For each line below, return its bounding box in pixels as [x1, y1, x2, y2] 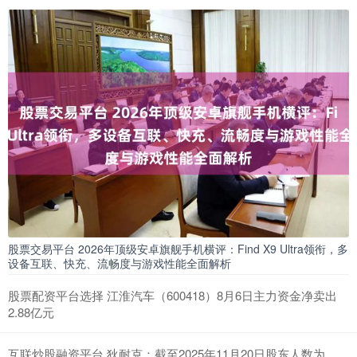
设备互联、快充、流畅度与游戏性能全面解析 [8, 254, 231, 271]
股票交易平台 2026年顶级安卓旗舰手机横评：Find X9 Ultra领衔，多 [8, 240, 348, 257]
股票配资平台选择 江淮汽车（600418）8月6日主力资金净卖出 [8, 286, 337, 304]
